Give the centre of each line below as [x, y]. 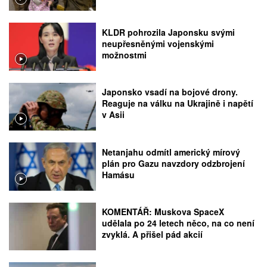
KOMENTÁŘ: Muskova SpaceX [163, 212]
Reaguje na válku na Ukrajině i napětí [178, 103]
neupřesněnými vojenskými [158, 44]
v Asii [114, 115]
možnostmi [125, 55]
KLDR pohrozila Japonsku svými [169, 32]
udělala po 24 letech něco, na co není [178, 223]
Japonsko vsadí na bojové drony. [170, 92]
